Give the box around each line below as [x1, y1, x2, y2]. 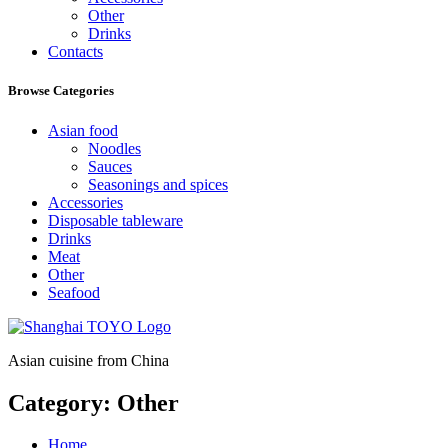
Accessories [48, 193, 123, 211]
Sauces [88, 157, 132, 175]
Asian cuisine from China [8, 351, 169, 369]
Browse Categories [8, 83, 114, 99]
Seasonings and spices [88, 175, 228, 193]
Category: [8, 389, 117, 416]
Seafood [48, 283, 100, 301]
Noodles [88, 139, 141, 157]
